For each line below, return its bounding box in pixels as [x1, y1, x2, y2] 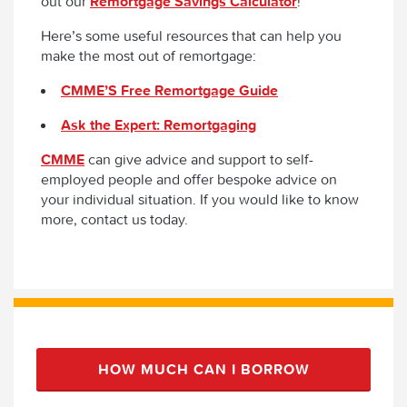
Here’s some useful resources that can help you [41, 25, 342, 45]
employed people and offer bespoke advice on [41, 169, 337, 188]
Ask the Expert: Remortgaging [61, 114, 256, 134]
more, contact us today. [41, 209, 188, 228]
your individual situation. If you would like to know [41, 189, 359, 208]
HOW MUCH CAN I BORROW [97, 359, 310, 378]
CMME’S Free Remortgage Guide [61, 80, 278, 99]
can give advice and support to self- [84, 149, 313, 168]
